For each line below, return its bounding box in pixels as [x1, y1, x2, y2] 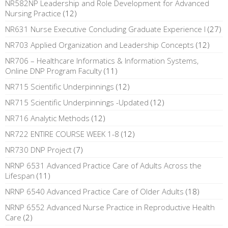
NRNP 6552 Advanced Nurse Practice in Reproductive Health [5, 202, 215, 212]
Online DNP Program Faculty [5, 65, 102, 76]
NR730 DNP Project [5, 144, 72, 155]
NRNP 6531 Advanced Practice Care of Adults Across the [5, 160, 202, 170]
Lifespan [5, 170, 35, 181]
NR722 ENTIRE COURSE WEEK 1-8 [5, 128, 119, 139]
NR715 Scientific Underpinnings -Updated [5, 97, 149, 107]
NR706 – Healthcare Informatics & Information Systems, [5, 55, 198, 66]
